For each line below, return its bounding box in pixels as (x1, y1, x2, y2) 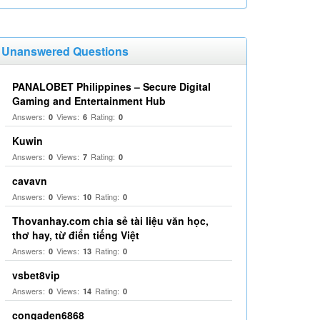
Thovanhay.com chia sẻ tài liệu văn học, (12, 214, 209, 228)
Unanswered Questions (1, 43, 129, 59)
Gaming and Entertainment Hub (12, 94, 166, 108)
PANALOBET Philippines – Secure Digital (12, 79, 211, 94)
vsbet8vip (12, 268, 60, 282)
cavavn (12, 174, 47, 188)
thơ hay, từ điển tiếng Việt (12, 228, 139, 242)
